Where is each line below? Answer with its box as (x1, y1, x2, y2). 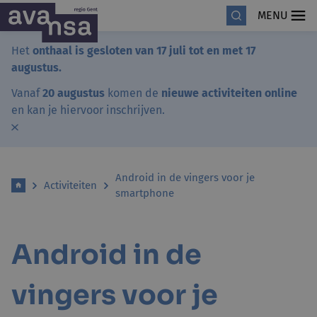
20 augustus (40, 86, 105, 100)
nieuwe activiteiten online (161, 86, 297, 100)
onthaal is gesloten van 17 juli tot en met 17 (33, 44, 255, 57)
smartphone (115, 187, 174, 200)
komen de (105, 86, 161, 100)
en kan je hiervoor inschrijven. (11, 103, 165, 117)
